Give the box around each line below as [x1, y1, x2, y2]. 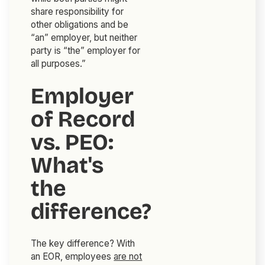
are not [114, 251, 143, 263]
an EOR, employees [31, 251, 114, 263]
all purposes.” [31, 58, 86, 70]
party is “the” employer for [31, 45, 141, 57]
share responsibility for [31, 6, 124, 18]
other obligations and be [31, 19, 129, 31]
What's [31, 152, 104, 179]
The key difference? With [31, 238, 135, 250]
